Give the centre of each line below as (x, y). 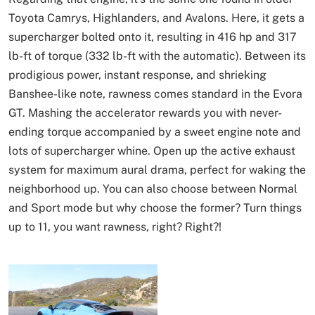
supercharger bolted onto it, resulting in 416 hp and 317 (153, 37)
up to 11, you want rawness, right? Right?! (115, 227)
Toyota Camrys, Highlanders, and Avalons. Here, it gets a (156, 18)
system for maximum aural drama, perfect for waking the (157, 170)
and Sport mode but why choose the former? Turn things (155, 208)
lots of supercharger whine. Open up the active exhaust (152, 151)
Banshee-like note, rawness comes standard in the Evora (155, 94)
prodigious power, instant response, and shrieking (137, 75)
